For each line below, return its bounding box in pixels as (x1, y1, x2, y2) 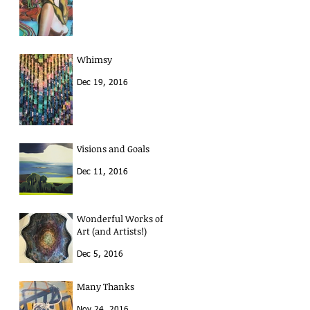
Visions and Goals (77, 143, 149, 156)
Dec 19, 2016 (77, 79, 128, 88)
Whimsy (77, 53, 112, 66)
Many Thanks (77, 280, 134, 293)
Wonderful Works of (77, 212, 163, 226)
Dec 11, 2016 (77, 168, 128, 177)
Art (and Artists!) (77, 225, 147, 238)
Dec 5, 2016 (77, 250, 123, 259)
